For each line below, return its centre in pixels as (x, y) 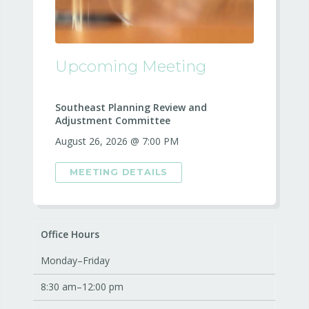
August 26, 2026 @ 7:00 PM (117, 141)
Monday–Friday (76, 260)
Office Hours (70, 234)
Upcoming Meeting (131, 66)
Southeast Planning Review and (131, 108)
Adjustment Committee (113, 121)
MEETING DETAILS (119, 172)
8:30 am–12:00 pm (82, 286)
